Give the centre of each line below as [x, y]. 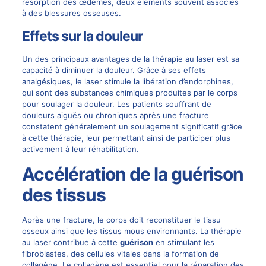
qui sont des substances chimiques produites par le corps [129, 92]
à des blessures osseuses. [71, 13]
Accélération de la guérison [132, 174]
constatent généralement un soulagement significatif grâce [132, 126]
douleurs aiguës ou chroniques [79, 115]
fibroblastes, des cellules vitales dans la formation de [120, 253]
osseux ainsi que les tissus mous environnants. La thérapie [132, 231]
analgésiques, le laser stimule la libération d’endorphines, [127, 81]
